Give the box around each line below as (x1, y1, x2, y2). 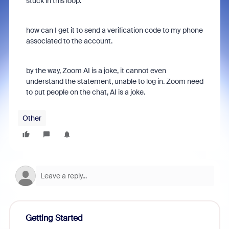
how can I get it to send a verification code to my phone (26, 26, 203, 35)
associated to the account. (26, 36, 112, 45)
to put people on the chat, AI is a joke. (26, 87, 145, 97)
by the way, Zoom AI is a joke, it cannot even (26, 66, 166, 75)
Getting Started (25, 213, 83, 223)
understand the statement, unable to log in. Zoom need (26, 77, 203, 86)
